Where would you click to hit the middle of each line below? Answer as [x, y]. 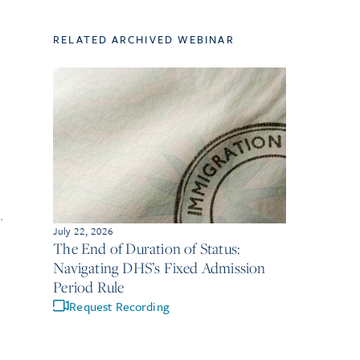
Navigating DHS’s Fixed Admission [160, 267]
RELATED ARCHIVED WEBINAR [144, 40]
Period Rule [89, 286]
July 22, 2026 [84, 230]
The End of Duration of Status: [147, 248]
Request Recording [119, 306]
